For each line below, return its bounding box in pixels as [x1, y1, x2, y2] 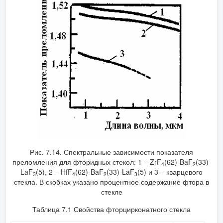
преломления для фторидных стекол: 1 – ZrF [12, 156, 161, 167]
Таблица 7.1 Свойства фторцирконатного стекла [32, 204, 191, 214]
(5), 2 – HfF [36, 166, 72, 177]
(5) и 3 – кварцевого [137, 166, 203, 177]
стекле [101, 186, 122, 197]
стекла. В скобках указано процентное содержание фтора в [14, 176, 209, 187]
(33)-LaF [107, 166, 134, 177]
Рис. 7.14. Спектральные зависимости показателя [30, 146, 193, 157]
